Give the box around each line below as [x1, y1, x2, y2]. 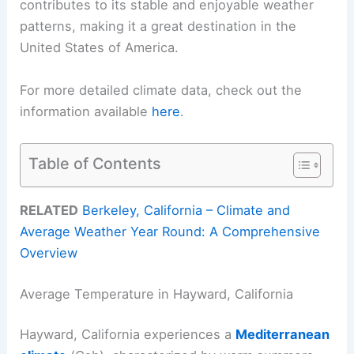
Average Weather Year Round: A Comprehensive [20, 224, 321, 240]
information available [20, 103, 153, 119]
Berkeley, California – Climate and [82, 202, 291, 219]
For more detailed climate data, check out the [20, 81, 303, 98]
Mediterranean [235, 326, 330, 343]
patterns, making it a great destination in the [20, 18, 297, 35]
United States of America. [20, 40, 179, 56]
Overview [20, 245, 78, 262]
